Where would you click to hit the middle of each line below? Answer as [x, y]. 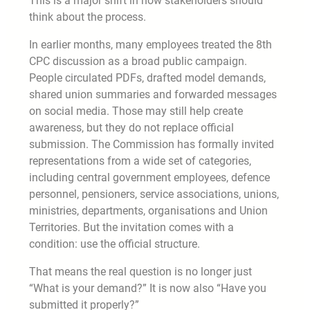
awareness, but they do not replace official [131, 127]
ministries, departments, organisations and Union [148, 210]
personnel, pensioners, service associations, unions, [154, 194]
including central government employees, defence [149, 177]
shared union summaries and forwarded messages [153, 94]
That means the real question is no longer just [140, 271]
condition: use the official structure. [115, 244]
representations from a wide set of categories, [140, 161]
